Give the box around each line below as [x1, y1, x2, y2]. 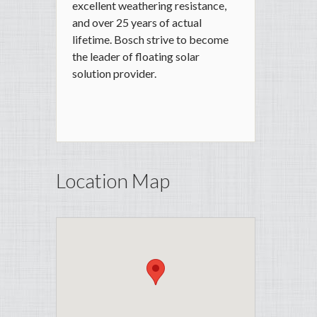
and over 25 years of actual [72, 16, 202, 30]
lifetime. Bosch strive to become [72, 33, 229, 47]
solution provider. [72, 67, 156, 81]
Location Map [56, 168, 170, 193]
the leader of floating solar [72, 50, 200, 64]
